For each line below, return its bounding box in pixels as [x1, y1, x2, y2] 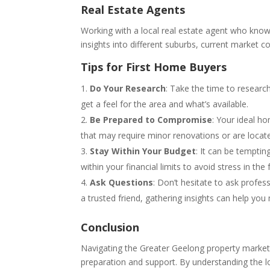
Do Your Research [90, 82, 166, 94]
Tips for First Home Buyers [81, 59, 227, 74]
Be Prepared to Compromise [90, 113, 213, 125]
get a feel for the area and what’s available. [81, 98, 249, 110]
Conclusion [81, 219, 140, 234]
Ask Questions [90, 176, 154, 188]
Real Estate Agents [81, 2, 186, 17]
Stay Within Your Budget [90, 145, 196, 157]
